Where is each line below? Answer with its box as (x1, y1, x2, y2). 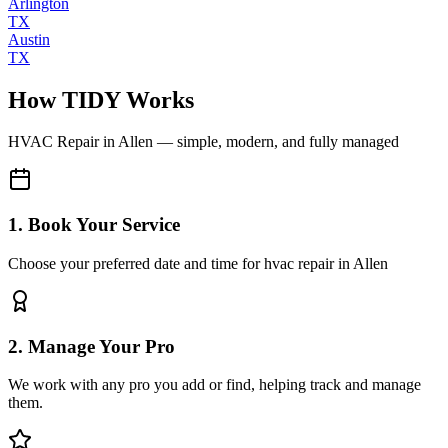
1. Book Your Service (8, 214, 180, 236)
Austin (8, 30, 50, 48)
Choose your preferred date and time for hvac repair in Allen (8, 254, 388, 272)
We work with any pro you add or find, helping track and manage (8, 376, 421, 394)
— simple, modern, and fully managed (153, 133, 399, 151)
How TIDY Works (8, 86, 194, 113)
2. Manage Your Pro (8, 335, 175, 357)
